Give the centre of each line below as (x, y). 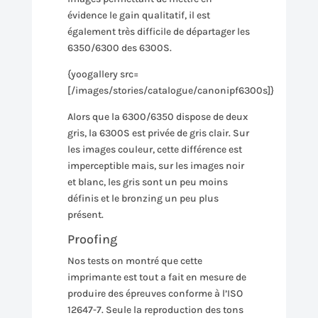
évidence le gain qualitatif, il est (138, 15)
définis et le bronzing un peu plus (143, 198)
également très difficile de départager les (158, 32)
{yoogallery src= (103, 74)
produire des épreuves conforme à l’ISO (155, 294)
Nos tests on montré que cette (135, 261)
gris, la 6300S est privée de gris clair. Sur (158, 133)
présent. (85, 215)
